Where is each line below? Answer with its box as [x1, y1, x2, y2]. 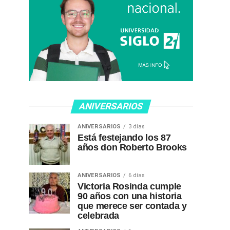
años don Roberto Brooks [78, 142, 187, 152]
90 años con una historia [78, 190, 182, 201]
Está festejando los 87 [78, 132, 171, 143]
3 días [128, 123, 145, 130]
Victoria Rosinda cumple [78, 181, 181, 191]
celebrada [78, 210, 119, 221]
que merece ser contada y [78, 200, 187, 211]
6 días [128, 171, 145, 179]
